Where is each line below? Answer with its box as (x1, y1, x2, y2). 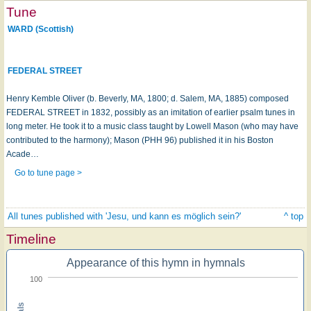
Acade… (6, 149, 39, 160)
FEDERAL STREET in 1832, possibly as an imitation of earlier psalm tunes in (6, 108, 295, 118)
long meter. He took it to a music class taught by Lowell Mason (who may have (6, 121, 299, 132)
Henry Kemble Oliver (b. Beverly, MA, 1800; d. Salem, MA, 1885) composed (6, 94, 289, 104)
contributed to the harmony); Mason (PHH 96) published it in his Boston (6, 135, 274, 146)
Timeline (6, 231, 56, 246)
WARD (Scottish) (7, 24, 74, 35)
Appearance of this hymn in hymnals (66, 256, 245, 269)
